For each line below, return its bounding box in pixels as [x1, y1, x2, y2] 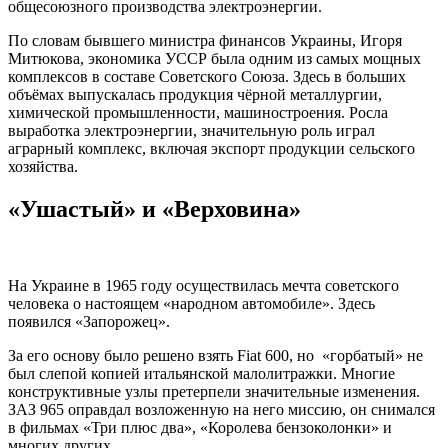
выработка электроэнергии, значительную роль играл [8, 122, 375, 140]
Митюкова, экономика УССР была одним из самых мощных [8, 50, 421, 68]
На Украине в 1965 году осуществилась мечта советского [8, 277, 399, 295]
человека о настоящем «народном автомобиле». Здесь [8, 295, 375, 313]
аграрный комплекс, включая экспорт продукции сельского [8, 140, 415, 158]
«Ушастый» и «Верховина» [8, 196, 301, 223]
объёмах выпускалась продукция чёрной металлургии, [8, 86, 382, 104]
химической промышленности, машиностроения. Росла [8, 104, 388, 122]
